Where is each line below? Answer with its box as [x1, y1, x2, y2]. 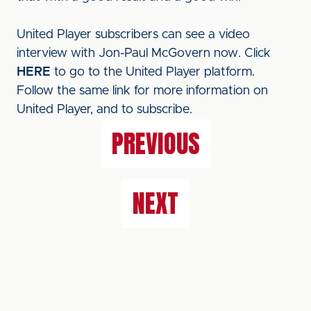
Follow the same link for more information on [17, 85, 268, 97]
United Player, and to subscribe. [17, 103, 192, 116]
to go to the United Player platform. [51, 66, 255, 78]
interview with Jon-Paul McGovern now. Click [17, 47, 271, 60]
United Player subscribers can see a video [17, 28, 250, 41]
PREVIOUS [111, 125, 200, 162]
